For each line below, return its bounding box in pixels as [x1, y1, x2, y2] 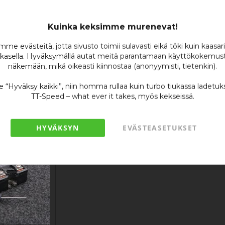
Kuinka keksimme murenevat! [47, 22, 178, 32]
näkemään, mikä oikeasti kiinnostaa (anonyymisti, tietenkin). [8, 61, 217, 71]
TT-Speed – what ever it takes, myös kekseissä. [31, 91, 194, 101]
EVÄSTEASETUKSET [123, 123, 197, 133]
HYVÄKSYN [36, 123, 79, 133]
